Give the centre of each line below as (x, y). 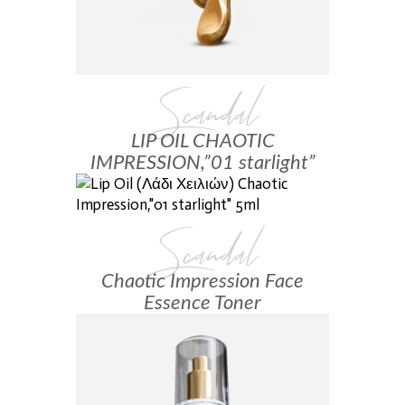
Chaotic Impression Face (202, 281)
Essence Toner (202, 303)
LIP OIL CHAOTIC (202, 141)
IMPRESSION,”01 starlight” (202, 163)
